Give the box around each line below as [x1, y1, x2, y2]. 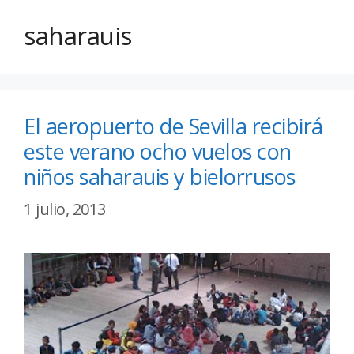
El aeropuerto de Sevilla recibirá [24, 111, 323, 141]
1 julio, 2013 [24, 198, 106, 220]
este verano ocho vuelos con [24, 137, 292, 167]
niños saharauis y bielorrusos [24, 162, 296, 192]
